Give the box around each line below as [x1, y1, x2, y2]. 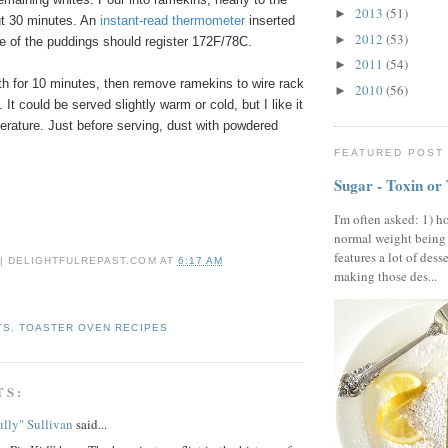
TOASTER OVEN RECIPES [19, 322, 168, 334]
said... [73, 414, 107, 433]
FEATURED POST [334, 147, 445, 159]
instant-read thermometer [100, 13, 245, 29]
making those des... [334, 266, 437, 285]
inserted [249, 13, 295, 29]
